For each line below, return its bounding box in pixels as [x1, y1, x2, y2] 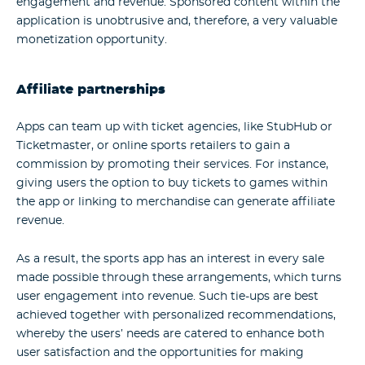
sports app [100, 253, 164, 265]
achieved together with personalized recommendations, [16, 309, 336, 321]
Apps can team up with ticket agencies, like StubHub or [16, 121, 332, 134]
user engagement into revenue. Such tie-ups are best [16, 290, 319, 302]
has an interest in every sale [164, 253, 324, 265]
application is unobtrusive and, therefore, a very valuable [16, 15, 337, 28]
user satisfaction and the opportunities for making [16, 346, 304, 358]
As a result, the [16, 253, 100, 265]
